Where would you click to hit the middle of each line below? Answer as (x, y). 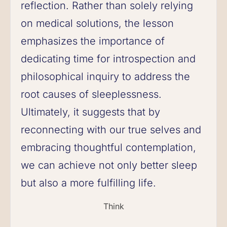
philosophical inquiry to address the (105, 76)
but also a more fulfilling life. (88, 183)
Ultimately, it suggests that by (90, 112)
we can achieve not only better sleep (109, 165)
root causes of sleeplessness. (91, 94)
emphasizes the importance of (93, 41)
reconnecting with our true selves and (111, 129)
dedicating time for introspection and (108, 59)
